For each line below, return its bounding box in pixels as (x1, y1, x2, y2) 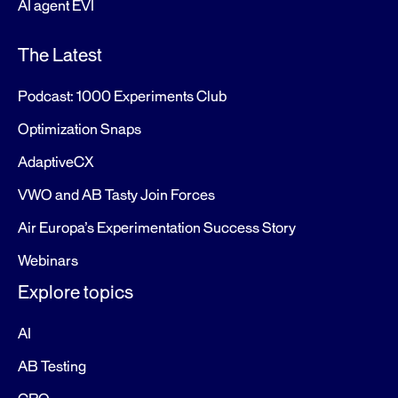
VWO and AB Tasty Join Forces (18, 186, 215, 205)
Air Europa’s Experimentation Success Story (18, 219, 296, 238)
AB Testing (18, 357, 86, 377)
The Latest (18, 43, 102, 68)
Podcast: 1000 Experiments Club (18, 87, 227, 107)
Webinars (18, 251, 78, 271)
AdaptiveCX (18, 153, 93, 172)
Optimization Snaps (18, 120, 141, 139)
